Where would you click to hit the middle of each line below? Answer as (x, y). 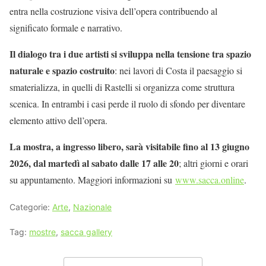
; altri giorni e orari (213, 163)
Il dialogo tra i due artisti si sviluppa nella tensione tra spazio (130, 54)
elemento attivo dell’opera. (58, 121)
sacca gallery (86, 232)
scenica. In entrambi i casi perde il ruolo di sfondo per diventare (127, 104)
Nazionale (92, 207)
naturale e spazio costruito (62, 71)
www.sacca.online (210, 180)
